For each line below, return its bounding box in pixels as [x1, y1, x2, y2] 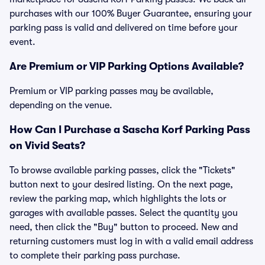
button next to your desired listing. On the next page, [9, 179, 233, 190]
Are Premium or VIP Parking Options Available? [9, 60, 244, 72]
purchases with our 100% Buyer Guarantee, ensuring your [9, 8, 252, 19]
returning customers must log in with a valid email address [9, 236, 253, 247]
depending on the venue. [9, 100, 112, 111]
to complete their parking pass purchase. [9, 250, 180, 261]
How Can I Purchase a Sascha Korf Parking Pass [9, 124, 250, 135]
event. [9, 37, 35, 47]
